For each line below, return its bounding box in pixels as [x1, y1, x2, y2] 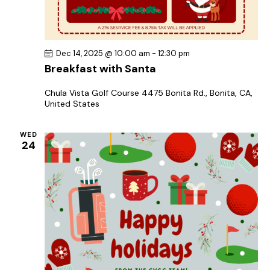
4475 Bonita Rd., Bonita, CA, [142, 87, 253, 99]
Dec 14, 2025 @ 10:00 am [56, 48, 150, 59]
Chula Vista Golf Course [45, 87, 142, 99]
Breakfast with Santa [45, 61, 156, 77]
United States [45, 98, 99, 110]
